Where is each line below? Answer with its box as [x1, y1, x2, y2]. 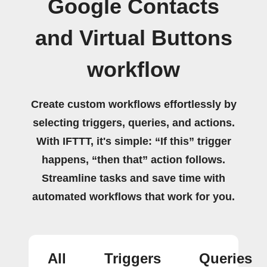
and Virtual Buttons [35, 26, 232, 50]
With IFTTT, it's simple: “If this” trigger [36, 135, 231, 147]
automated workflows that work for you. [32, 191, 235, 203]
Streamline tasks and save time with [42, 172, 225, 184]
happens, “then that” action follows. [42, 154, 225, 166]
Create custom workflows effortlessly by [30, 98, 237, 110]
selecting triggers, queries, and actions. [32, 117, 235, 129]
